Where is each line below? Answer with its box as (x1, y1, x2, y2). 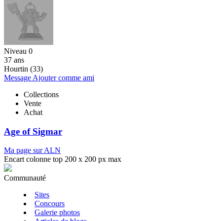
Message (4, 73, 33, 82)
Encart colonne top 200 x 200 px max (4, 155, 121, 164)
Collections (24, 90, 59, 99)
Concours (35, 199, 65, 208)
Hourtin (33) (4, 64, 43, 73)
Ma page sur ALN (4, 146, 61, 155)
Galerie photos (35, 208, 80, 217)
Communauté (4, 174, 46, 183)
